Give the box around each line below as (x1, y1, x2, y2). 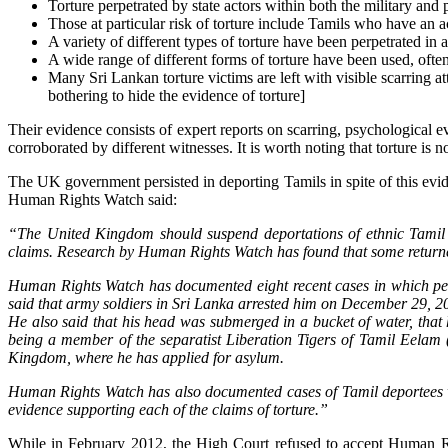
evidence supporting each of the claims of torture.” (8, 401, 328, 419)
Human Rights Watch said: (8, 191, 177, 209)
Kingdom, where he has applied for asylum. (8, 349, 284, 367)
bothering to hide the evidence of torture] (48, 87, 305, 105)
